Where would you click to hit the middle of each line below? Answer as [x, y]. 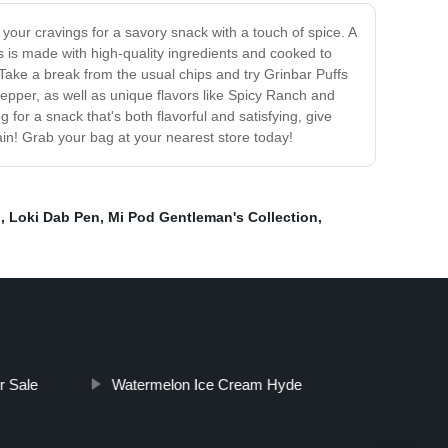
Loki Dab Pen [54, 217]
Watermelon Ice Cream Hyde [206, 385]
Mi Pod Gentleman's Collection [213, 217]
